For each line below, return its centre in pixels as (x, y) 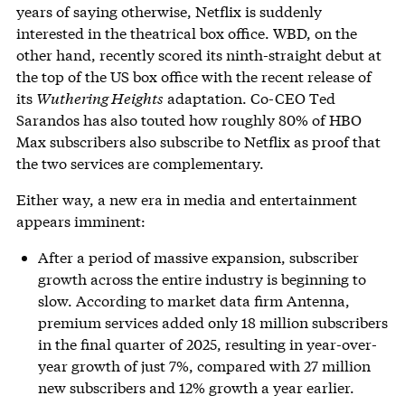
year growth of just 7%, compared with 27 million (204, 366)
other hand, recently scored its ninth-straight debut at (198, 55)
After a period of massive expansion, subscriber (198, 258)
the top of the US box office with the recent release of (193, 77)
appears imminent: (80, 221)
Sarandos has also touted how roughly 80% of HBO (188, 120)
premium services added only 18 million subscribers (212, 323)
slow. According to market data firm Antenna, (193, 301)
